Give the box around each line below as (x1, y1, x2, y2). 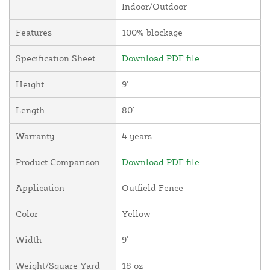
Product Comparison (16, 156, 100, 168)
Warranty (16, 130, 54, 142)
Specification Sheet (16, 52, 95, 64)
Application (16, 182, 64, 194)
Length (16, 104, 45, 116)
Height (16, 78, 44, 90)
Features (16, 27, 52, 39)
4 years (122, 130, 152, 142)
